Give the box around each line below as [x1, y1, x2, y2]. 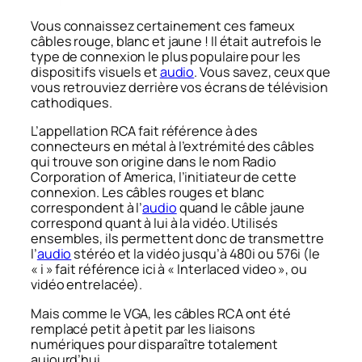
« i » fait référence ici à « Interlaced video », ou [31, 260, 307, 279]
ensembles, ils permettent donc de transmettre [31, 229, 324, 248]
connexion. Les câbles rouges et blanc [31, 183, 265, 202]
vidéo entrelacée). [31, 276, 143, 294]
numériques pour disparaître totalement [31, 335, 279, 353]
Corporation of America [31, 168, 173, 187]
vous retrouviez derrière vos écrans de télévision [31, 78, 329, 97]
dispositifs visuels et [31, 63, 160, 82]
